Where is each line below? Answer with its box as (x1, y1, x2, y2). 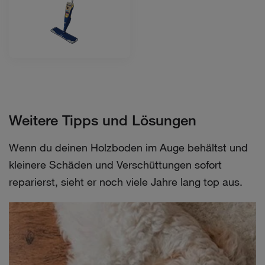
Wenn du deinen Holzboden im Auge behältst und (9, 141, 248, 154)
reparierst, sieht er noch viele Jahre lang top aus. (9, 175, 243, 188)
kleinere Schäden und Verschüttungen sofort (9, 158, 222, 171)
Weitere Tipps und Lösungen (9, 111, 196, 129)
